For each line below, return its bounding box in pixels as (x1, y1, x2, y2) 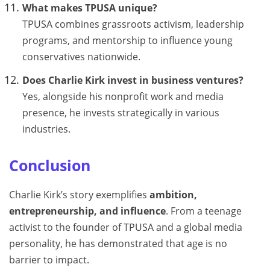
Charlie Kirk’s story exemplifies (9, 188, 149, 202)
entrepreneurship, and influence (9, 204, 166, 218)
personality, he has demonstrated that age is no (9, 237, 227, 251)
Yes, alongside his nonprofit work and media (22, 90, 224, 104)
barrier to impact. (9, 253, 89, 267)
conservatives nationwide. (22, 49, 140, 63)
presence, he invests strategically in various (22, 106, 219, 120)
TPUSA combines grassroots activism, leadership (22, 17, 244, 31)
